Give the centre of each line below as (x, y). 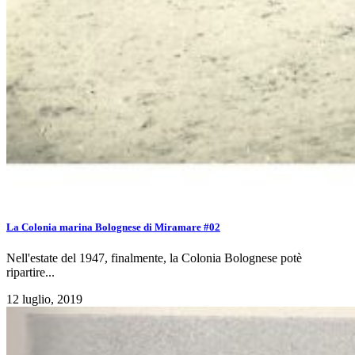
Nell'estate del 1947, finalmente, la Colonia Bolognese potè (154, 258)
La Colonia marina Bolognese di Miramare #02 (113, 227)
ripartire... (31, 272)
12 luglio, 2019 (44, 299)
